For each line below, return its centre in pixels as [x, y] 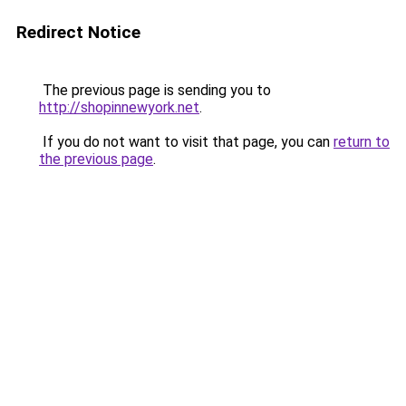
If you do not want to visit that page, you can [186, 142]
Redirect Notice [78, 32]
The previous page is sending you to [155, 90]
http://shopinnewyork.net [119, 107]
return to [362, 142]
